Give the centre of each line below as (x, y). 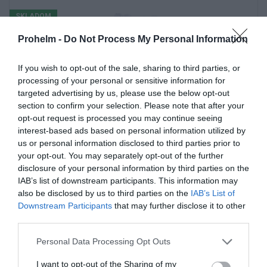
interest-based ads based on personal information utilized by (132, 130)
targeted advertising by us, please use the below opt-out (124, 93)
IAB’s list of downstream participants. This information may (128, 180)
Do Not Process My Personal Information (156, 39)
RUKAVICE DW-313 (133, 161)
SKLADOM (33, 16)
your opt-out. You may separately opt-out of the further (121, 155)
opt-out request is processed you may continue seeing (120, 118)
